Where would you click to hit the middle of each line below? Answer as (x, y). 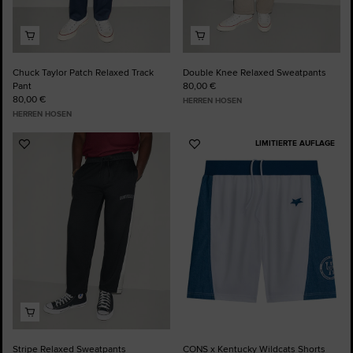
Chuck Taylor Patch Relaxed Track (83, 72)
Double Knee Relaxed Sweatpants (255, 72)
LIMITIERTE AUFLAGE (295, 143)
